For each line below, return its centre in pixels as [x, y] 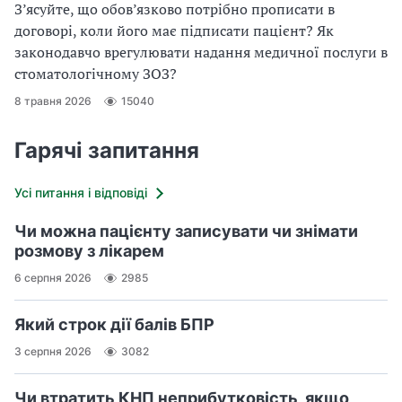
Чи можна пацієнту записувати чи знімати [186, 231]
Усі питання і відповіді [81, 192]
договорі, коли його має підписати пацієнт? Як [174, 30]
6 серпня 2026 [53, 278]
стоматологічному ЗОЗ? [96, 73]
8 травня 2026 [53, 101]
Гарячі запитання [107, 150]
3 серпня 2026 [53, 352]
